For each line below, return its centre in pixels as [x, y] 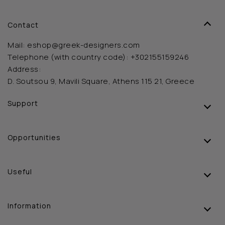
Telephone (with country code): [69, 57]
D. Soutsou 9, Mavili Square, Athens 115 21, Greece [101, 81]
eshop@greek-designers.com [84, 45]
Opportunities [34, 137]
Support [23, 103]
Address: [24, 69]
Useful [20, 171]
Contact [23, 25]
